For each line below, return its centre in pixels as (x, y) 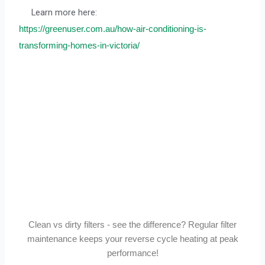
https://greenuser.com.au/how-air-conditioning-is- (113, 29)
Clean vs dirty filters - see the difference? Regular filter (132, 225)
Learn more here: (63, 12)
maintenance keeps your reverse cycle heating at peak (132, 239)
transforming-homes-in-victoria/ (80, 45)
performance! (132, 253)
